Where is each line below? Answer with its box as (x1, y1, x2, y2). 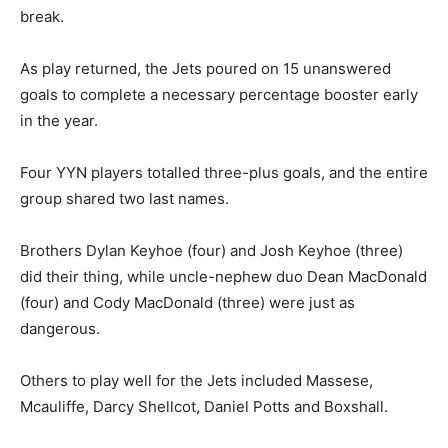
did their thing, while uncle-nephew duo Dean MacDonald (20, 267, 427, 287)
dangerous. (20, 319, 100, 339)
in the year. (20, 111, 98, 131)
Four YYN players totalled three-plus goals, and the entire (20, 163, 428, 183)
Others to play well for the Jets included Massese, (20, 371, 373, 391)
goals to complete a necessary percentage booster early (20, 85, 418, 105)
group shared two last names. (20, 189, 229, 209)
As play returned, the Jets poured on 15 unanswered (20, 59, 391, 79)
